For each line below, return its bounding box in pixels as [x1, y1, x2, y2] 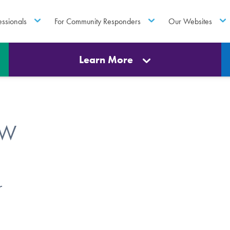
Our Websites [168, 16, 213, 26]
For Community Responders [54, 16, 141, 26]
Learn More [79, 53, 133, 66]
